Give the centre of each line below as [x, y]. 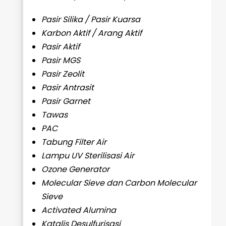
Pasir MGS [61, 61]
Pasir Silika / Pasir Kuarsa [91, 20]
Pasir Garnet [66, 101]
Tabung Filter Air [74, 142]
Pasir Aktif [60, 47]
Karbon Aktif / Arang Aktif [91, 33]
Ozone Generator [75, 169]
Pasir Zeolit [63, 74]
